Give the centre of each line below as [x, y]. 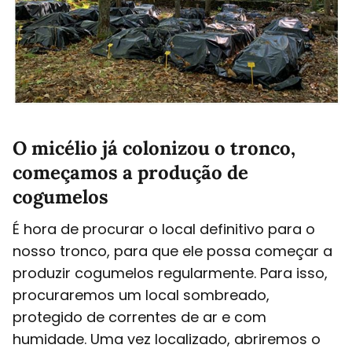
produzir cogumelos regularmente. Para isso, [170, 273]
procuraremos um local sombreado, [141, 295]
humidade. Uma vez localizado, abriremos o [167, 339]
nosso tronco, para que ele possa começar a [172, 251]
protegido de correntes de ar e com [139, 317]
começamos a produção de [130, 173]
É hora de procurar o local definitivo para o [164, 229]
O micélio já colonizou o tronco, [154, 148]
